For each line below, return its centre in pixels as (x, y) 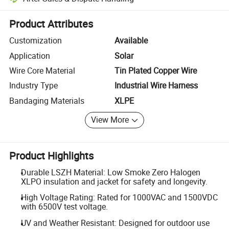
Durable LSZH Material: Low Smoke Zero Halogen (110, 172)
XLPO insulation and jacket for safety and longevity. (114, 181)
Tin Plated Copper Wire (156, 70)
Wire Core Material (42, 70)
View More (110, 120)
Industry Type (34, 86)
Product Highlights (52, 155)
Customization (36, 41)
